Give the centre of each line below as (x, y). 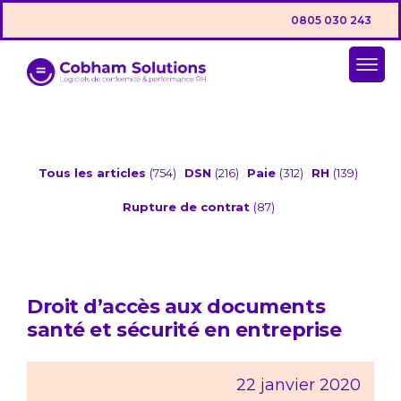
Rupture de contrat (188, 207)
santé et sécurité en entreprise (184, 330)
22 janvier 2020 (299, 385)
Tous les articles (94, 173)
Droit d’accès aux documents (176, 307)
